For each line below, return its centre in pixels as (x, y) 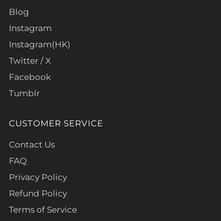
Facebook (30, 77)
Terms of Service (43, 209)
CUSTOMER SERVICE (56, 123)
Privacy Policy (38, 177)
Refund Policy (38, 193)
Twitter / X (30, 60)
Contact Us (32, 144)
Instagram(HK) (40, 44)
